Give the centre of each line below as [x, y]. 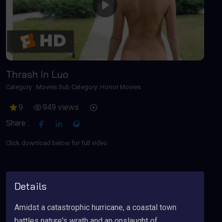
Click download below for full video [57, 143]
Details [30, 186]
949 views [61, 107]
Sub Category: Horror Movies [99, 87]
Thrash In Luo [37, 74]
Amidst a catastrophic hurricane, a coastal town [95, 207]
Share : [18, 123]
